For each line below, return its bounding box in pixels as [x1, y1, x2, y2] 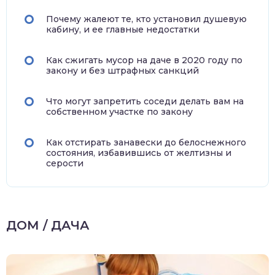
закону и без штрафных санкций [46, 65, 199, 77]
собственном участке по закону [46, 106, 193, 118]
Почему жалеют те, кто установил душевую [46, 14, 247, 25]
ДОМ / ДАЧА [6, 218, 90, 233]
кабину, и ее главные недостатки [46, 24, 199, 36]
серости [46, 158, 83, 169]
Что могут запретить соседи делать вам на [46, 96, 244, 107]
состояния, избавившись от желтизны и [46, 147, 231, 159]
